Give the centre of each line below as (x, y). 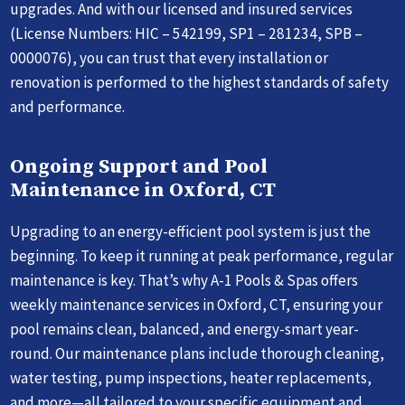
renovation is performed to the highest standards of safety (200, 83)
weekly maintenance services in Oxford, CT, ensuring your (197, 304)
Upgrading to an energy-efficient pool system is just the (191, 231)
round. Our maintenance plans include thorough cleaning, (198, 353)
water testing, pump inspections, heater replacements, (191, 377)
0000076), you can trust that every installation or (170, 58)
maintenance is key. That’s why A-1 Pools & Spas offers (184, 280)
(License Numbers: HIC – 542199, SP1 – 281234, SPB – (187, 34)
